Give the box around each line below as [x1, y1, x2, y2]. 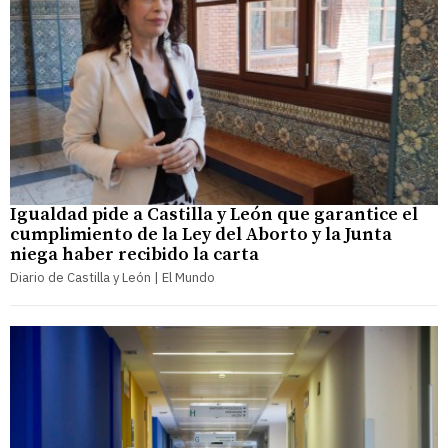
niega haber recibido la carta [10, 243, 259, 267]
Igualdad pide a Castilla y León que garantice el [10, 203, 418, 227]
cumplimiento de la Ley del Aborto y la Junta [10, 223, 392, 247]
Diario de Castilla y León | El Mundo [10, 269, 215, 287]
